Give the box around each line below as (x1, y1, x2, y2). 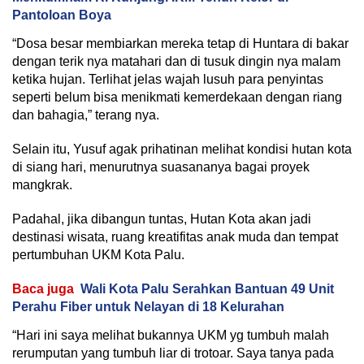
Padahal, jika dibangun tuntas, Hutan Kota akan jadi (12, 211, 311, 226)
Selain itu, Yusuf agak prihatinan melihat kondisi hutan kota (12, 141, 352, 156)
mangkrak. (12, 177, 72, 192)
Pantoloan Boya (12, 7, 111, 22)
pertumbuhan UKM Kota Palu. (12, 247, 184, 262)
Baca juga (12, 281, 74, 296)
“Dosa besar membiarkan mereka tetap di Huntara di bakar (12, 36, 349, 50)
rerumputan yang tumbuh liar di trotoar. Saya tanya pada (12, 345, 334, 360)
